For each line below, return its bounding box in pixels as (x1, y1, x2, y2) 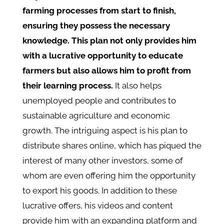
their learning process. (22, 80, 113, 90)
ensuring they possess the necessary (22, 20, 170, 30)
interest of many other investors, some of (22, 155, 183, 165)
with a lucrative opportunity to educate (22, 50, 183, 60)
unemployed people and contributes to (22, 95, 176, 105)
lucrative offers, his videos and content (22, 200, 173, 210)
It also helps (112, 80, 161, 90)
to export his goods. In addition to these (22, 185, 177, 195)
